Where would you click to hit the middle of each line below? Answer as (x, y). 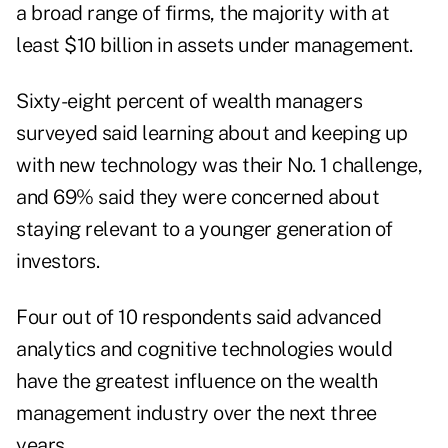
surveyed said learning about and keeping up (212, 133)
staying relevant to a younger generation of (204, 229)
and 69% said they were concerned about (197, 197)
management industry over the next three (196, 413)
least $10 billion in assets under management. (214, 45)
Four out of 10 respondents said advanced (198, 317)
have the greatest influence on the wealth (197, 381)
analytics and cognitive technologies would (204, 349)
